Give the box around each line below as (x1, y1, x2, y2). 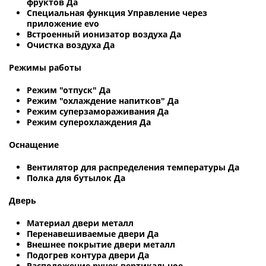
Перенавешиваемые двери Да (27, 227, 159, 239)
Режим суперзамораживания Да (27, 105, 169, 117)
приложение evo (27, 17, 99, 29)
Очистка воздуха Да (27, 39, 115, 50)
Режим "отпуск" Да (27, 84, 110, 96)
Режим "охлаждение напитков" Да (27, 94, 179, 106)
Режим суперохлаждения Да (27, 116, 151, 128)
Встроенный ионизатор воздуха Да (27, 28, 181, 40)
